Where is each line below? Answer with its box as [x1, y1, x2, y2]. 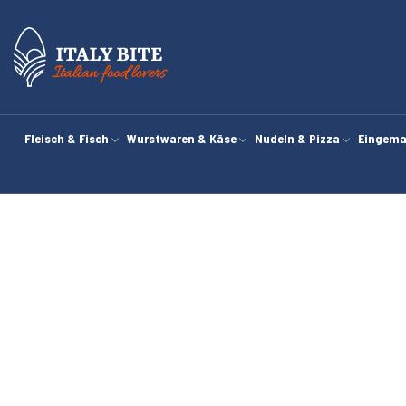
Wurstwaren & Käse [127, 130, 237, 146]
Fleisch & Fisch [24, 130, 110, 146]
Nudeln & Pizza [255, 130, 341, 146]
